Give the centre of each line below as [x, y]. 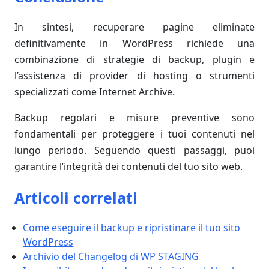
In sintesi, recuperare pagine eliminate [134, 27]
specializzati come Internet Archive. [95, 92]
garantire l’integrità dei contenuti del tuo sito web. [128, 167]
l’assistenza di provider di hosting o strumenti [134, 76]
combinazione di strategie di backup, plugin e [134, 60]
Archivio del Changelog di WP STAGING [111, 257]
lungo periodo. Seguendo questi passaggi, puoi [134, 150]
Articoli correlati [76, 198]
